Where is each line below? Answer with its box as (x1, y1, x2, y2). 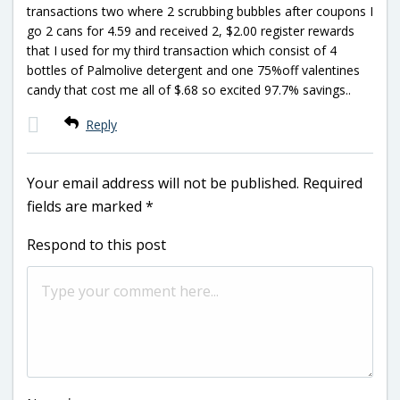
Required (303, 172, 362, 193)
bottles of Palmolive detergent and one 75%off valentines (27, 61, 360, 79)
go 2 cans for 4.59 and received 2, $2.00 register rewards (27, 21, 354, 39)
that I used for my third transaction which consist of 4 (27, 41, 337, 59)
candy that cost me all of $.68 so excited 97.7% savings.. (27, 80, 351, 98)
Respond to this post (27, 234, 166, 254)
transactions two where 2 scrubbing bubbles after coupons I (27, 2, 373, 20)
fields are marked (27, 196, 146, 216)
